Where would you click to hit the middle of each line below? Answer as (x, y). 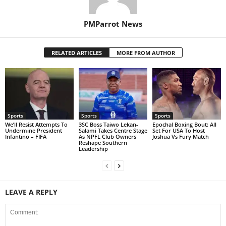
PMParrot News (113, 24)
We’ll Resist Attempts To (36, 125)
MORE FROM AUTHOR (146, 53)
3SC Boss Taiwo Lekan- (108, 125)
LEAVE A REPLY (31, 192)
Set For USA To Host (178, 131)
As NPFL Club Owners (107, 137)
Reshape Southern (103, 143)
